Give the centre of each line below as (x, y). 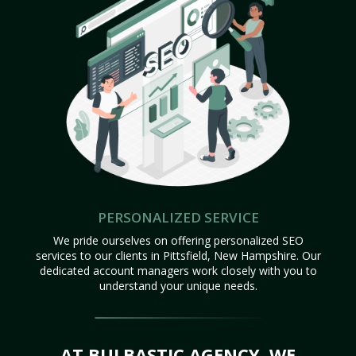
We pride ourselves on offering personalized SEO (178, 240)
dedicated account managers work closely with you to (178, 270)
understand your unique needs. (178, 285)
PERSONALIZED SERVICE (178, 217)
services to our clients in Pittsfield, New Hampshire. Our (178, 255)
